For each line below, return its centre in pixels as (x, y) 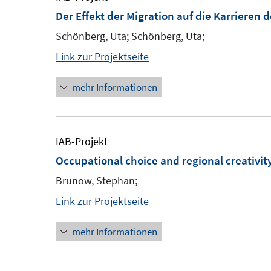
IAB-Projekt (82, 141)
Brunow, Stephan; (96, 181)
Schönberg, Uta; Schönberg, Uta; (130, 36)
